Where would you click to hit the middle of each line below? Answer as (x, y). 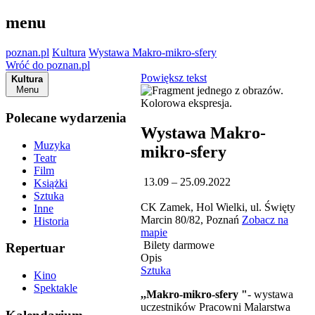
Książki (51, 183)
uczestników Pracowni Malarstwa (216, 307)
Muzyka (52, 145)
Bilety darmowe (178, 245)
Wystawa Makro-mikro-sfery (153, 53)
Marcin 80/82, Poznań (191, 219)
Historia (51, 221)
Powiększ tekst (174, 78)
